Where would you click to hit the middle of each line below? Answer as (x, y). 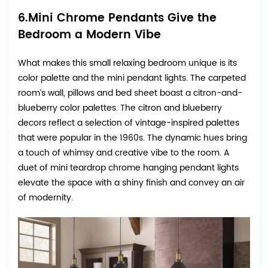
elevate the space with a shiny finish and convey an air (131, 182)
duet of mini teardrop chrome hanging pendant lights (128, 167)
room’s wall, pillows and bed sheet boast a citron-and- (130, 93)
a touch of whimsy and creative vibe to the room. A (124, 153)
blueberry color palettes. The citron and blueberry (120, 108)
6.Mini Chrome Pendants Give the (117, 18)
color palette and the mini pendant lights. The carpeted (132, 78)
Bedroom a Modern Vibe (89, 35)
